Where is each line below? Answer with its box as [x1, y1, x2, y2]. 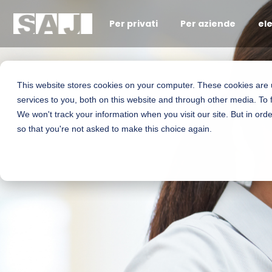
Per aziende [180, 17, 236, 30]
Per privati [109, 17, 158, 30]
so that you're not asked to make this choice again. [17, 124, 212, 134]
